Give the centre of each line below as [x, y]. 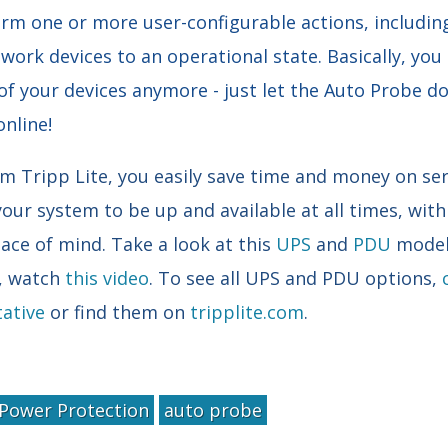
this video [107, 277]
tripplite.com [247, 311]
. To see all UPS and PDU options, [295, 277]
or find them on [117, 311]
